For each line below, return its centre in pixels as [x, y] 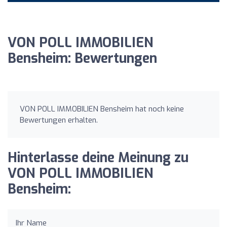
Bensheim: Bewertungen [82, 58]
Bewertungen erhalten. [59, 120]
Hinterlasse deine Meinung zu [98, 158]
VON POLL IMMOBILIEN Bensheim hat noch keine [102, 109]
